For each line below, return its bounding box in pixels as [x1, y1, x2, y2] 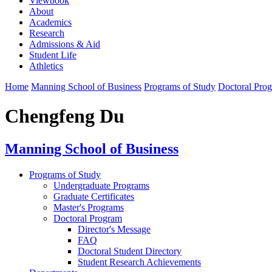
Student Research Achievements [78, 256, 201, 267]
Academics [29, 16, 72, 27]
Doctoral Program [53, 212, 122, 223]
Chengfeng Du [5, 105, 124, 127]
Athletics [29, 60, 63, 71]
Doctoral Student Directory [78, 245, 182, 256]
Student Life [29, 49, 76, 60]
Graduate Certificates [53, 191, 134, 202]
